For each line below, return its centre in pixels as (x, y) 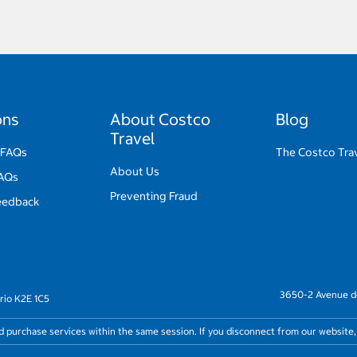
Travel (133, 138)
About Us (135, 171)
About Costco (161, 119)
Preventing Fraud (154, 196)
